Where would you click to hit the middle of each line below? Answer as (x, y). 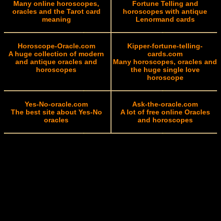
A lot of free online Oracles (165, 112)
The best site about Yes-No (56, 112)
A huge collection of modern (56, 54)
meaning (56, 19)
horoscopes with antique (165, 11)
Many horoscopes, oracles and (165, 62)
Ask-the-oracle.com (165, 104)
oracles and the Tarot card (56, 11)
